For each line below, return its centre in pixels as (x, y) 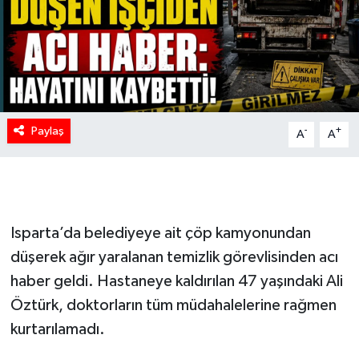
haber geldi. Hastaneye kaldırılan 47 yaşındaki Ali (176, 281)
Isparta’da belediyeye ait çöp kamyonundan (160, 233)
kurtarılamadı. (57, 329)
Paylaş (47, 131)
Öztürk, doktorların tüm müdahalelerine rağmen (173, 305)
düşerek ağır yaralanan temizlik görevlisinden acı (174, 257)
